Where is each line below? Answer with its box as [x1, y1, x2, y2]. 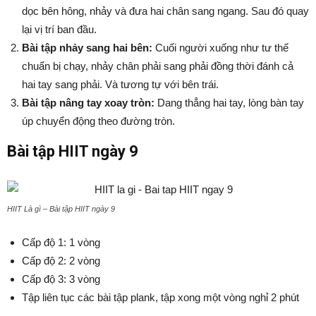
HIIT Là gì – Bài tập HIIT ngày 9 [7, 205, 115, 213]
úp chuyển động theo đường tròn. [22, 115, 175, 127]
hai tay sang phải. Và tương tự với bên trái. [22, 78, 219, 90]
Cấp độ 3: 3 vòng [22, 273, 100, 285]
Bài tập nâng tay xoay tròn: [22, 97, 154, 109]
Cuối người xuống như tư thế [152, 42, 288, 54]
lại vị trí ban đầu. [22, 23, 97, 35]
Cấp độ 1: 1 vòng [22, 236, 100, 248]
